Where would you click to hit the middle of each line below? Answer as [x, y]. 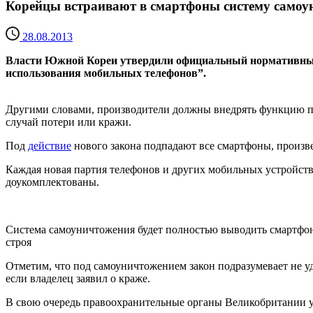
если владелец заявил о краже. [78, 279]
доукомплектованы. [52, 182]
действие [50, 146]
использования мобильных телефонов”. [106, 73]
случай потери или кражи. [68, 122]
